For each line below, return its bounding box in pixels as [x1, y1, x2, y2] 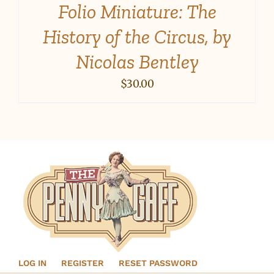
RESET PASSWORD [118, 258, 198, 268]
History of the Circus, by [43, 25, 231, 49]
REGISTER [61, 258, 104, 268]
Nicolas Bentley [75, 50, 199, 74]
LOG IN [18, 258, 46, 268]
